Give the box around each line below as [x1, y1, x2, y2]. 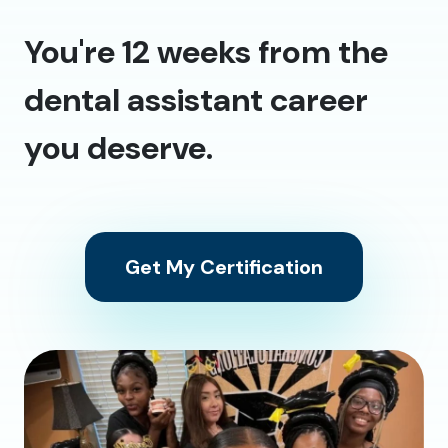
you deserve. [24, 126, 213, 169]
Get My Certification [125, 253, 323, 280]
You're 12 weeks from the [24, 30, 388, 73]
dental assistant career [24, 78, 368, 121]
